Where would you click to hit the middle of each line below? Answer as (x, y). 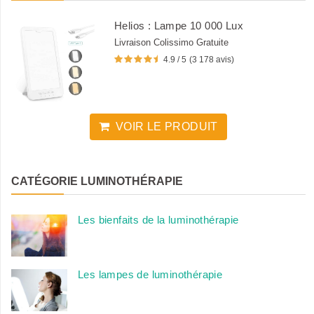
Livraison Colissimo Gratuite (171, 43)
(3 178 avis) (212, 60)
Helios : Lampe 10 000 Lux (179, 26)
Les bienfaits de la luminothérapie (158, 220)
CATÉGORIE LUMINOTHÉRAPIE (97, 182)
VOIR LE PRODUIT (166, 127)
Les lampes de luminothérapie (150, 275)
